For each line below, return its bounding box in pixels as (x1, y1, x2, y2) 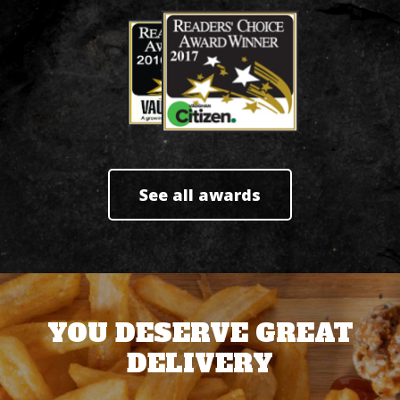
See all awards (139, 184, 261, 205)
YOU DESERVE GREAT (46, 316, 354, 350)
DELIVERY (127, 346, 273, 380)
